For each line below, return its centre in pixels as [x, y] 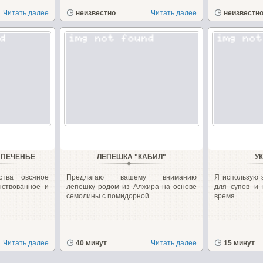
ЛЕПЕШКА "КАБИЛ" [131, 157]
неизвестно [95, 13]
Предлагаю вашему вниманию [131, 177]
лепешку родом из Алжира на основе [131, 187]
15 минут [239, 243]
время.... [228, 196]
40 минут [91, 243]
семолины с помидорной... [110, 196]
